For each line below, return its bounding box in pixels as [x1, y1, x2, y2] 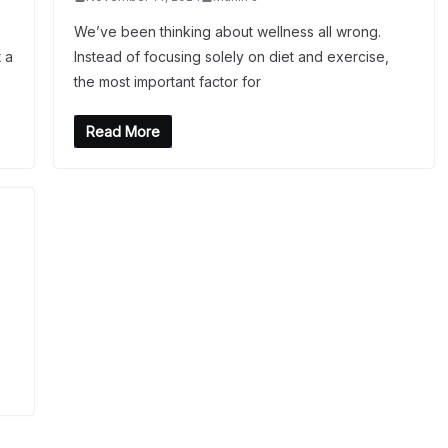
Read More [85, 123, 160, 140]
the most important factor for [73, 73, 261, 90]
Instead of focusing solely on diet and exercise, [73, 48, 389, 65]
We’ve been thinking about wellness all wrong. [73, 23, 381, 40]
